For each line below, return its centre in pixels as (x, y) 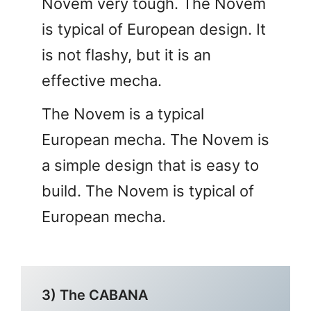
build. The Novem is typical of (148, 191)
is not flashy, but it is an (126, 54)
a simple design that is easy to (150, 165)
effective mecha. (102, 80)
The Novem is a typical (123, 114)
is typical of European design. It (154, 29)
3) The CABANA (95, 295)
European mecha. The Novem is (155, 139)
